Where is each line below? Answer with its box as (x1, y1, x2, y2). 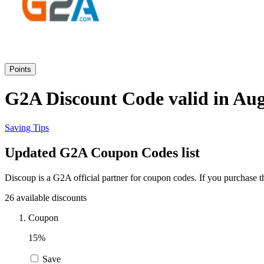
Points (9, 64, 31, 74)
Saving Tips (5, 122, 49, 133)
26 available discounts (5, 192, 87, 203)
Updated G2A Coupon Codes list (5, 144, 200, 160)
